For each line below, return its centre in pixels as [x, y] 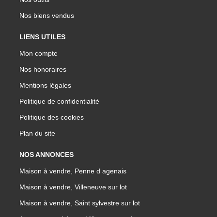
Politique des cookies [52, 117]
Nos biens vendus [47, 16]
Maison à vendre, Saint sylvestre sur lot [80, 203]
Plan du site [37, 133]
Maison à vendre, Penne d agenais [73, 171]
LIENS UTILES [42, 37]
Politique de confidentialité [59, 101]
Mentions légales [45, 85]
